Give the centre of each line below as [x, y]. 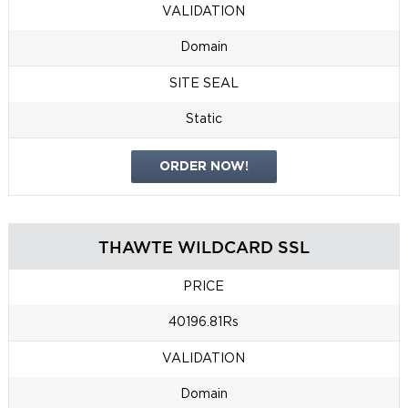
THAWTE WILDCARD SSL [204, 247]
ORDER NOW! [204, 167]
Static [204, 120]
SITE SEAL [204, 84]
